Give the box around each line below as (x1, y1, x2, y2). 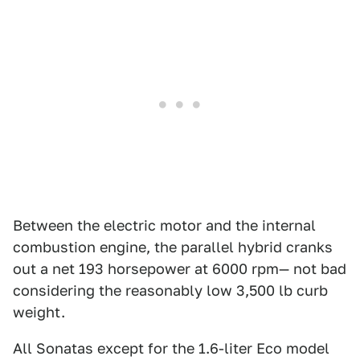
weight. (13, 304, 65, 321)
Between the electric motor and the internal (13, 217, 316, 234)
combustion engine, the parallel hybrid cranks (13, 239, 333, 256)
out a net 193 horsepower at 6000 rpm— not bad (13, 260, 346, 277)
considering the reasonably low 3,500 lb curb (13, 282, 328, 299)
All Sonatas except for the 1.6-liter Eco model (13, 340, 329, 357)
